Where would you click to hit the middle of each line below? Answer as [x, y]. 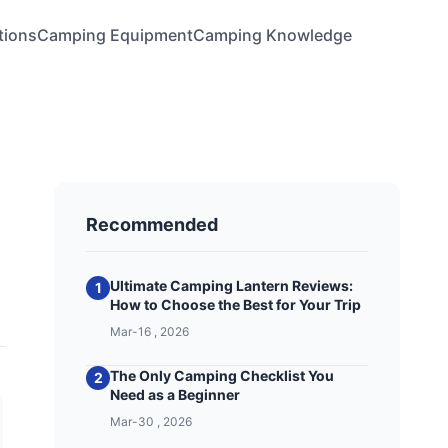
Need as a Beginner [175, 394]
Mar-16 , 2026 [150, 331]
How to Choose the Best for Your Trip [236, 304]
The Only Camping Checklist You [222, 375]
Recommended [152, 224]
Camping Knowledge [272, 34]
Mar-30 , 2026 [151, 421]
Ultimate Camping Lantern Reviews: [232, 285]
